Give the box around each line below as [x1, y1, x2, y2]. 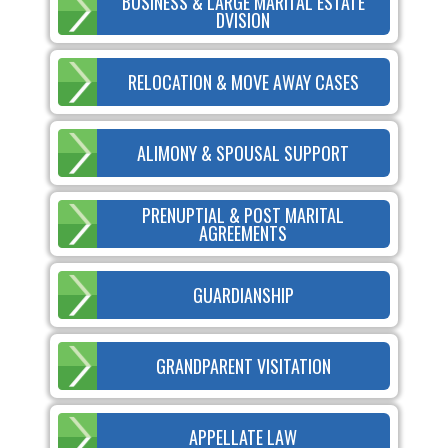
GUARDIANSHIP [192, 281, 294, 308]
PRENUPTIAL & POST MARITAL [142, 201, 345, 228]
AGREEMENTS [199, 219, 288, 246]
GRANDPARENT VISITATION [155, 352, 331, 379]
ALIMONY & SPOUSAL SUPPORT [137, 139, 350, 166]
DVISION [216, 6, 271, 33]
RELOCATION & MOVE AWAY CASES [127, 68, 359, 95]
